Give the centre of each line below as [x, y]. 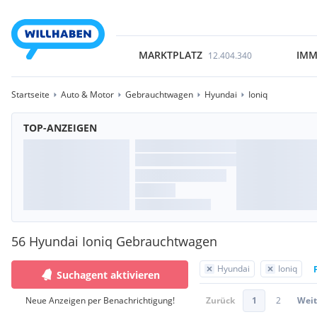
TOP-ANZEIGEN [60, 128]
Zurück [220, 300]
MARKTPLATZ [170, 55]
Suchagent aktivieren [108, 275]
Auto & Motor [87, 94]
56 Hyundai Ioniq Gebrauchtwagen [114, 241]
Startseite [30, 94]
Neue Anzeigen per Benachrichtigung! [100, 300]
